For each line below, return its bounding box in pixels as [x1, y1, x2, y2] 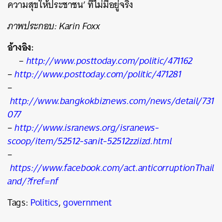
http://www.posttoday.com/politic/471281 [14, 66, 181, 82]
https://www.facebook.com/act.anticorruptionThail [9, 160, 214, 176]
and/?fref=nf [7, 173, 58, 189]
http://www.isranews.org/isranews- [14, 119, 159, 136]
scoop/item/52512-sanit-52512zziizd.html [7, 133, 172, 149]
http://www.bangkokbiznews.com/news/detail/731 [9, 93, 214, 109]
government [63, 194, 112, 211]
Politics [30, 194, 59, 211]
